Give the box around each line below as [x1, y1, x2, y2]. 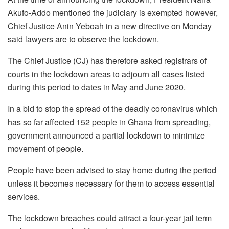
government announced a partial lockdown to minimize [8, 129, 205, 142]
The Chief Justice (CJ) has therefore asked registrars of [8, 55, 207, 67]
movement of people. [8, 143, 83, 155]
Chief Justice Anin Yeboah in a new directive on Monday [8, 20, 212, 32]
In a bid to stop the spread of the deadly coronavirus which [8, 103, 217, 115]
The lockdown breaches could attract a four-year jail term [8, 212, 212, 224]
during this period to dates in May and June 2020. [8, 81, 186, 94]
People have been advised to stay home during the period [8, 164, 216, 176]
